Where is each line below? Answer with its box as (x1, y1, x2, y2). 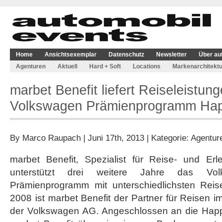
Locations (133, 63, 161, 70)
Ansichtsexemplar (45, 51, 97, 58)
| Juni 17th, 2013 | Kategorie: (81, 133, 191, 143)
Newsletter (156, 51, 187, 58)
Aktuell (57, 63, 77, 70)
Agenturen (16, 63, 46, 70)
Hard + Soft (89, 63, 121, 70)
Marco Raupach (22, 133, 81, 143)
